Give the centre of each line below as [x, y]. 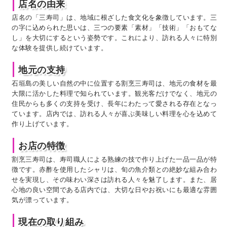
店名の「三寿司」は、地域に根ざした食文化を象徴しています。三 [114, 17]
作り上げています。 [43, 123]
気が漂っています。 [43, 199]
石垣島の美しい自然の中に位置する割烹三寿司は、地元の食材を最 [114, 83]
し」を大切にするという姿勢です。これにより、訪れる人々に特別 [114, 37]
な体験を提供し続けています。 [60, 47]
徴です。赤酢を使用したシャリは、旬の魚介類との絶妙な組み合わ [114, 169]
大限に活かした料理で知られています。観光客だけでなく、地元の [114, 93]
